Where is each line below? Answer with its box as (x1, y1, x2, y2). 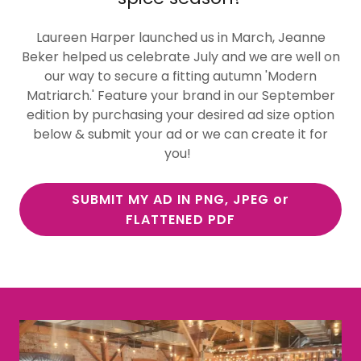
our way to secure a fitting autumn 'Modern (44, 67, 317, 86)
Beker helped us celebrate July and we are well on (21, 48, 340, 67)
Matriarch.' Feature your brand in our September (26, 86, 335, 106)
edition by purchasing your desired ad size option (27, 106, 334, 125)
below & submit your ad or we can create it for (33, 125, 328, 144)
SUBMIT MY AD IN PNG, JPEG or (71, 190, 290, 210)
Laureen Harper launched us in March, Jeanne (35, 28, 326, 48)
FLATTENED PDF (126, 210, 235, 230)
